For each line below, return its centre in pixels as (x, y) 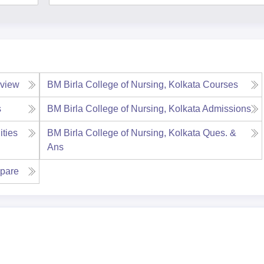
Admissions (226, 109)
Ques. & (219, 133)
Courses (220, 85)
